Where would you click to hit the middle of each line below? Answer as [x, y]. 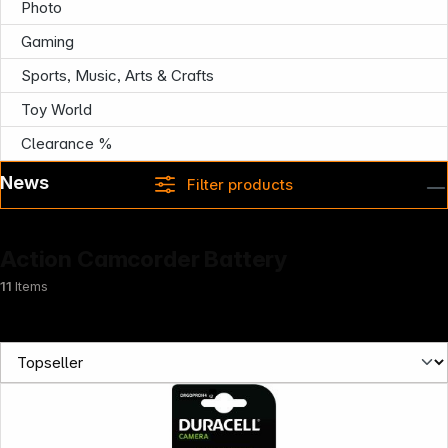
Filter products [239, 184]
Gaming [47, 41]
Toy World [56, 109]
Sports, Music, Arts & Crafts [117, 75]
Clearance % [67, 143]
